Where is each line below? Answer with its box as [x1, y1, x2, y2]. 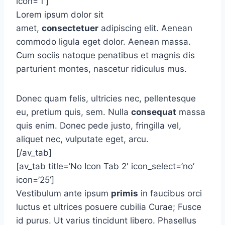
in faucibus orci [138, 188, 202, 198]
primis [111, 188, 138, 198]
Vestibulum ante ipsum [16, 188, 111, 198]
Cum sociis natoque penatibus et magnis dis [16, 50, 195, 60]
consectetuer [42, 23, 98, 33]
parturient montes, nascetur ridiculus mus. [16, 64, 187, 74]
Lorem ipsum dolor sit [16, 10, 103, 20]
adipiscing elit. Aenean [98, 23, 192, 33]
